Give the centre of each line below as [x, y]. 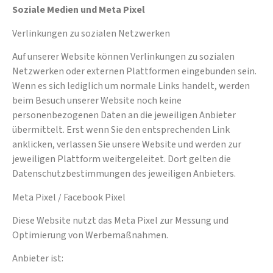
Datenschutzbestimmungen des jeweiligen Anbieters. [124, 174]
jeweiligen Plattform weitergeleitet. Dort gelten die [122, 159]
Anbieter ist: [38, 259]
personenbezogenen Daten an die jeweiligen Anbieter [124, 115]
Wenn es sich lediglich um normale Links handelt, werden [131, 86]
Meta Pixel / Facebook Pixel [69, 197]
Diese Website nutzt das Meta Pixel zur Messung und [120, 221]
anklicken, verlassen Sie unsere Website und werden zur [127, 145]
